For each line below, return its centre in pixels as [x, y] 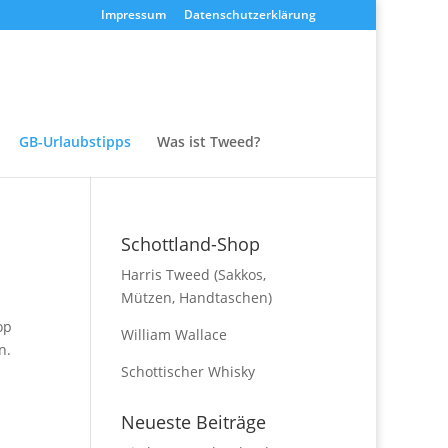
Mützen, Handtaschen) [196, 297]
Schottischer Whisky [187, 371]
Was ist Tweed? [208, 141]
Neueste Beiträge [193, 422]
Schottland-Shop [190, 244]
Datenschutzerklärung [250, 14]
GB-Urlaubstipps [75, 141]
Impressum [133, 14]
